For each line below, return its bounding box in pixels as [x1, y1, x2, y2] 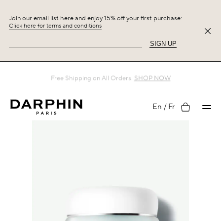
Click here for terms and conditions [9, 22, 102, 30]
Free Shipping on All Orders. [50, 74, 133, 82]
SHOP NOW [134, 74, 171, 82]
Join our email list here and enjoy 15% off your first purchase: [9, 14, 182, 22]
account [181, 141, 208, 150]
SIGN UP [149, 39, 177, 47]
